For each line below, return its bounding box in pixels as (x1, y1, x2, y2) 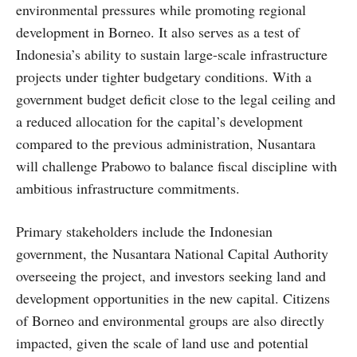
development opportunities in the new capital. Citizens (16, 288, 330, 308)
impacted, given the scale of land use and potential (16, 333, 308, 353)
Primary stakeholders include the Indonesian (16, 222, 273, 241)
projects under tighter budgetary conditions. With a (16, 67, 312, 87)
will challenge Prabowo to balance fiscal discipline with (16, 156, 337, 176)
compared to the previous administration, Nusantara (16, 134, 316, 154)
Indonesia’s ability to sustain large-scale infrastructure (16, 45, 328, 65)
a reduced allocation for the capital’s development (16, 112, 303, 131)
